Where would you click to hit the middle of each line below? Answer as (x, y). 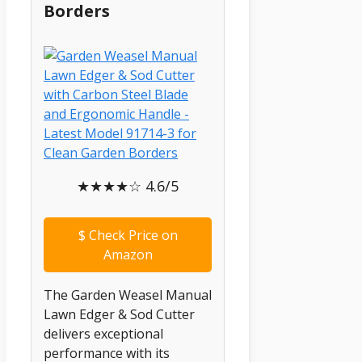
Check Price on (131, 236)
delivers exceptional (103, 334)
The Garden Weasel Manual (128, 295)
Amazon (128, 255)
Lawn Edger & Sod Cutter (119, 315)
